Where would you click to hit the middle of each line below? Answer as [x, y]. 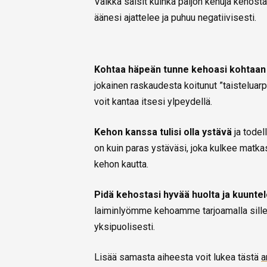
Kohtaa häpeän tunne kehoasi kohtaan [180, 70]
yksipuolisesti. [125, 227]
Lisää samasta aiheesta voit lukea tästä [178, 257]
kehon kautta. [121, 164]
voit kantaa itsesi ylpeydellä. [153, 102]
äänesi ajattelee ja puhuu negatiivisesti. [175, 18]
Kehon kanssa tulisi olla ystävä [163, 132]
